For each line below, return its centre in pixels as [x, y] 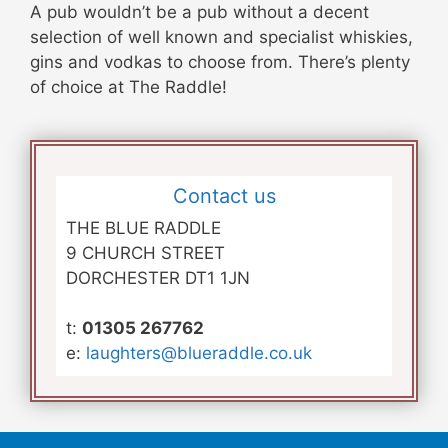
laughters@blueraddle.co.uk [199, 352]
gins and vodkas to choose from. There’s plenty [220, 61]
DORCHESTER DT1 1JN [158, 277]
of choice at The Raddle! [128, 86]
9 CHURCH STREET [145, 252]
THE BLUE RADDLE [143, 227]
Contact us [224, 195]
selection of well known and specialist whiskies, [221, 36]
